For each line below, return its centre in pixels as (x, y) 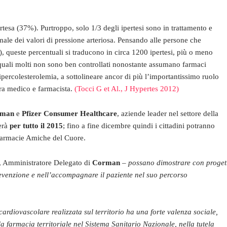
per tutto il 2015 (36, 126)
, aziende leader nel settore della (168, 113)
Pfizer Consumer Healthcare (69, 113)
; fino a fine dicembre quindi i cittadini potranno (139, 126)
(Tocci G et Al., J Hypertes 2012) (127, 89)
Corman (106, 163)
